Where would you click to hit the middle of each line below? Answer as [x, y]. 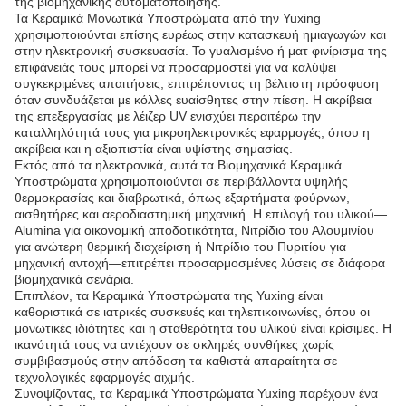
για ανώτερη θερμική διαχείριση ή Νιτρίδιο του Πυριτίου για [180, 246]
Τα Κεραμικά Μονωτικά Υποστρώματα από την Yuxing [168, 18]
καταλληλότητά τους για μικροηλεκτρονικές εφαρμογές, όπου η [192, 132]
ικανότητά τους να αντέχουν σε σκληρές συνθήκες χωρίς [174, 344]
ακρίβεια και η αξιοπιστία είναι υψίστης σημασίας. [154, 149]
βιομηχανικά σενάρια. [74, 279]
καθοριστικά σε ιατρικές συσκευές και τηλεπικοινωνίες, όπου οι [192, 312]
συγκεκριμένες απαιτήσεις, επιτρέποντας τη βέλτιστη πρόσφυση [197, 83]
